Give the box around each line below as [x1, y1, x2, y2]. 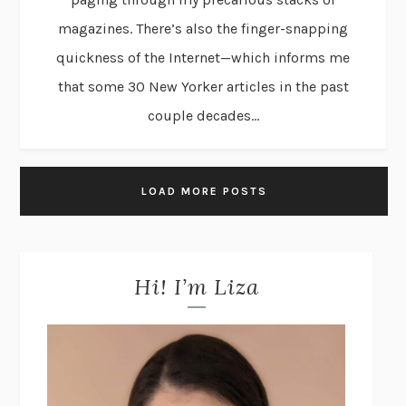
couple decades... [147, 107, 259, 125]
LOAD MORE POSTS [140, 185, 267, 198]
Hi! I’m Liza [133, 273, 259, 302]
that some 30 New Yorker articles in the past [57, 78, 349, 96]
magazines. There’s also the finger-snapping [58, 20, 348, 38]
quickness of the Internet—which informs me [56, 49, 350, 67]
